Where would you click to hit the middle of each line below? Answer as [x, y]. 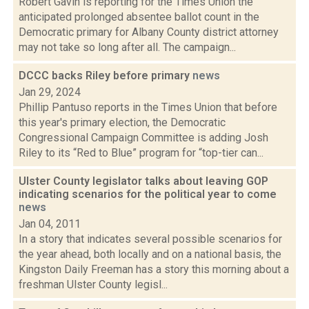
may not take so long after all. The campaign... [127, 47]
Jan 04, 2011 [50, 224]
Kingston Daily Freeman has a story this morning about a [154, 269]
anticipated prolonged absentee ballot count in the [139, 17]
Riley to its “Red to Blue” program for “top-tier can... [141, 153]
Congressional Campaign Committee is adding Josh [143, 138]
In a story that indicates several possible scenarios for [150, 239]
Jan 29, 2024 [50, 92]
